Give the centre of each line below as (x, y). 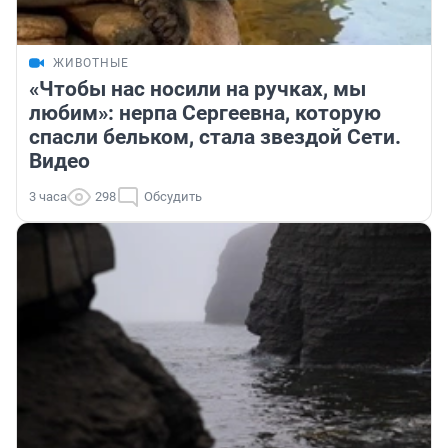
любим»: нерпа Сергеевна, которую (205, 113)
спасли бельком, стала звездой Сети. (215, 137)
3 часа (48, 197)
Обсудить (173, 197)
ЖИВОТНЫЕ (91, 63)
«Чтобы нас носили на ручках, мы (197, 89)
